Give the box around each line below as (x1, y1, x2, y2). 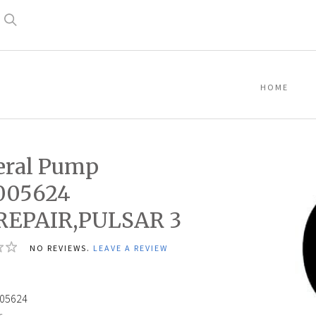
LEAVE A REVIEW (93, 243, 169, 254)
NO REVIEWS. (30, 243, 94, 254)
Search (11, 28, 37, 39)
